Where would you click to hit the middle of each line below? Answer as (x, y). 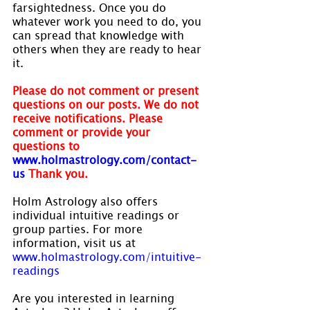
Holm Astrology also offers (87, 200)
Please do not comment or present (107, 90)
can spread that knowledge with (100, 34)
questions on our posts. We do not (107, 103)
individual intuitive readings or (98, 214)
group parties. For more (79, 228)
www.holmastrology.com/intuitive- (107, 256)
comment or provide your (83, 131)
